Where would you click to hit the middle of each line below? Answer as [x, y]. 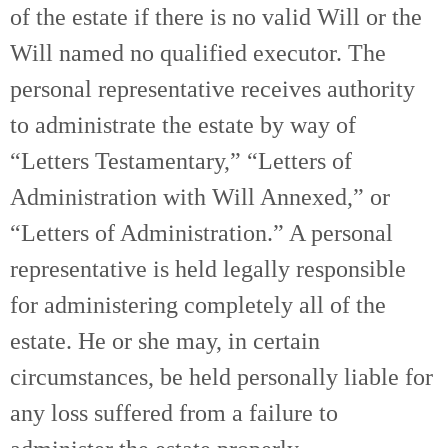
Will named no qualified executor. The [198, 53]
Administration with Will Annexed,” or [200, 197]
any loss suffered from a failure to [174, 413]
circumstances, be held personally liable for [221, 377]
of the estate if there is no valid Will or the [216, 17]
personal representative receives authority [212, 89]
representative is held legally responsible [208, 269]
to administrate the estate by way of [183, 125]
